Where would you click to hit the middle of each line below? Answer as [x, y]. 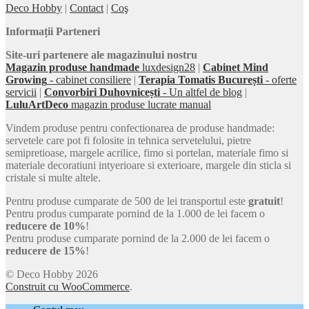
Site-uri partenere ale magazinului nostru [101, 54]
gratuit [264, 201]
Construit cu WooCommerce [68, 286]
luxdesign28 [167, 67]
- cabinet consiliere [89, 79]
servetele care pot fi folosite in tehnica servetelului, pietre [128, 140]
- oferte [280, 79]
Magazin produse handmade [72, 67]
